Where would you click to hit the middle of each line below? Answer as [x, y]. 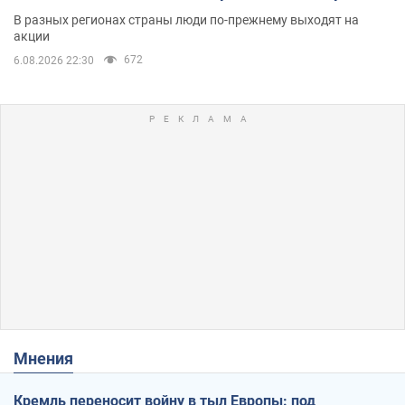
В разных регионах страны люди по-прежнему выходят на [186, 19]
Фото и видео [65, 13]
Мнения [51, 358]
